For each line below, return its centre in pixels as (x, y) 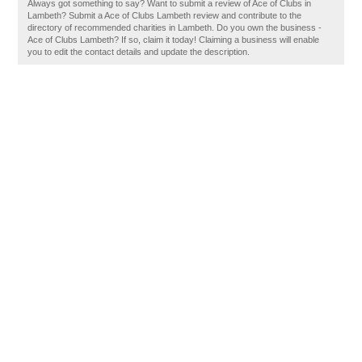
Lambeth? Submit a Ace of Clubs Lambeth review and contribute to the (165, 15)
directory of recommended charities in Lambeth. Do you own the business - (175, 27)
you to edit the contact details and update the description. (139, 52)
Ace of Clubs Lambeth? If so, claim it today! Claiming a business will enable (174, 40)
